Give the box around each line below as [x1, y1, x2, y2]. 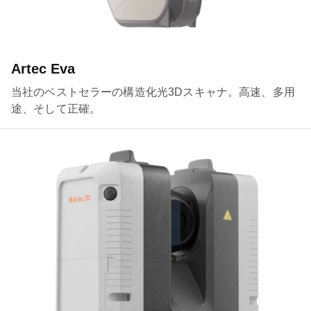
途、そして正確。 [11, 103, 101, 115]
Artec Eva [11, 61, 75, 77]
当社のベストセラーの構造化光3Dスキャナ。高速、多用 [11, 86, 295, 99]
